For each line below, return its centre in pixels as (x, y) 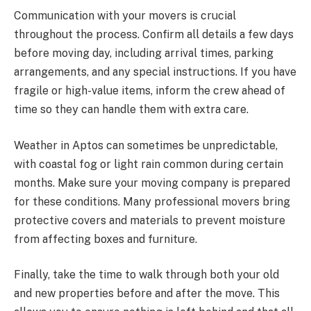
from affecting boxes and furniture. (106, 239)
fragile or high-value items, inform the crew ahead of (150, 91)
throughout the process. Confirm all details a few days (154, 35)
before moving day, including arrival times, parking (144, 53)
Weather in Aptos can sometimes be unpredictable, (146, 145)
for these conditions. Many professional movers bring (152, 201)
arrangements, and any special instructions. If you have (155, 72)
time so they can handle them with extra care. (131, 110)
